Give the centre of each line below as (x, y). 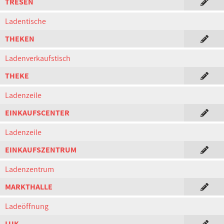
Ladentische (25, 21)
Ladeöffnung (27, 206)
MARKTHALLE (29, 187)
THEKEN (20, 39)
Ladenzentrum (29, 169)
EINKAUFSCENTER (37, 113)
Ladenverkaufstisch (38, 58)
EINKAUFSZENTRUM (41, 150)
